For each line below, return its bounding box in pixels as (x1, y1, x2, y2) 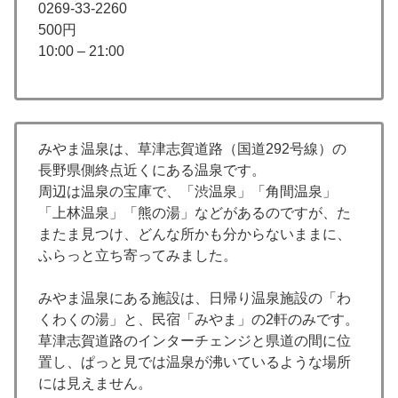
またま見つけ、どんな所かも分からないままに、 (38, 227, 351, 243)
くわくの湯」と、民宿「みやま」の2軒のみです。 (38, 312, 359, 328)
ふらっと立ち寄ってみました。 (38, 248, 237, 264)
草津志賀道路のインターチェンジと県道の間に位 (38, 333, 351, 349)
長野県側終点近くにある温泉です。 (38, 163, 266, 179)
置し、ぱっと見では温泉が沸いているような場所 (38, 354, 351, 370)
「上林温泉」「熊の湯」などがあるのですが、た (38, 205, 351, 221)
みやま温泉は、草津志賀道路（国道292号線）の (38, 141, 346, 157)
